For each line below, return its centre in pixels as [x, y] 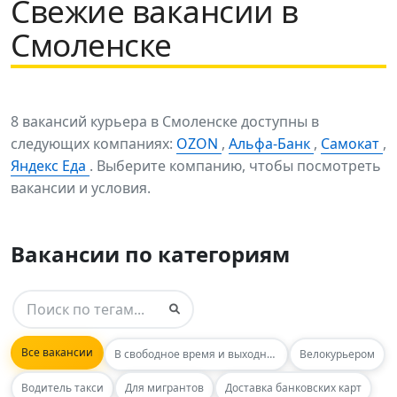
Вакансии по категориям [150, 253]
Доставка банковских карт [293, 387]
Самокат [352, 143]
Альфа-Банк [271, 143]
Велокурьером [337, 354]
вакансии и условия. [81, 187]
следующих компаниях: [93, 143]
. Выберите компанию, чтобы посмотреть [235, 165]
